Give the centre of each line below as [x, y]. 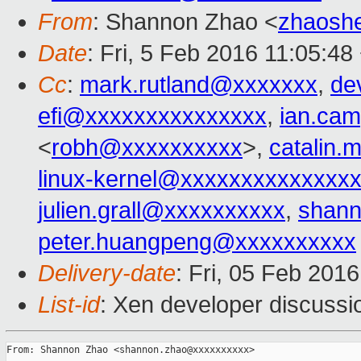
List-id [69, 305]
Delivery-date [107, 274]
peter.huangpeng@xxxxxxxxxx [197, 242]
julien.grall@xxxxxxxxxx [162, 211]
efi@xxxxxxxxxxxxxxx [152, 116]
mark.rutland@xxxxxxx [199, 85]
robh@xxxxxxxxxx [147, 148]
